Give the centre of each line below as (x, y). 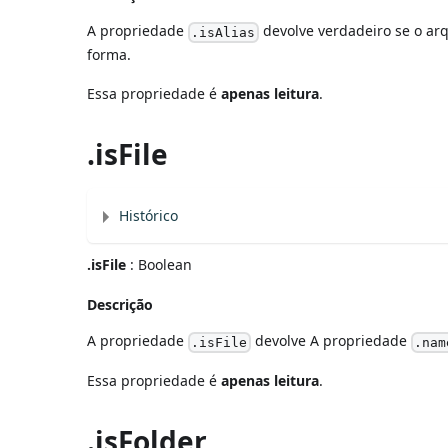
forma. (109, 55)
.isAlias (223, 33)
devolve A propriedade (330, 341)
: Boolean (159, 265)
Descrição (120, 305)
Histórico (149, 216)
